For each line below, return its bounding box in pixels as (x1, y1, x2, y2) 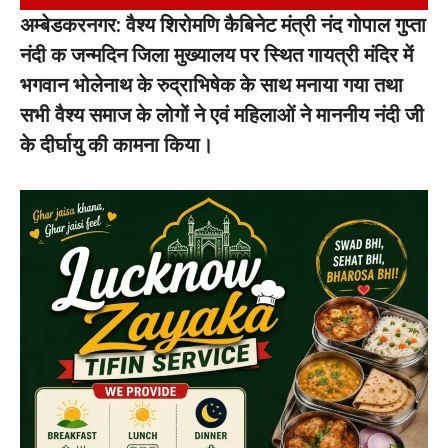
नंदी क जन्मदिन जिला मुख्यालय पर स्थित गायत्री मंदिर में (20, 43, 413, 67)
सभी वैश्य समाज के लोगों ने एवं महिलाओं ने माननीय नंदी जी (20, 103, 424, 127)
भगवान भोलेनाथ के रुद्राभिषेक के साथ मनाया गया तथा (20, 73, 403, 97)
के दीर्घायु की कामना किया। (20, 133, 213, 157)
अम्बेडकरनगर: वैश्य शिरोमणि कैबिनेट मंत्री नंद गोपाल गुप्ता (20, 13, 426, 37)
